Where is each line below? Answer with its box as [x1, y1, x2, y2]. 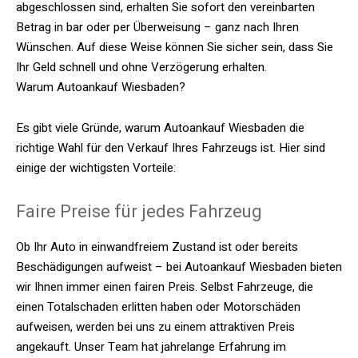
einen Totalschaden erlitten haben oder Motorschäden [16, 298, 300, 316]
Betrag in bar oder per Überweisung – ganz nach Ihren [16, 18, 299, 36]
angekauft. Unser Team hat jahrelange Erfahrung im [16, 338, 286, 356]
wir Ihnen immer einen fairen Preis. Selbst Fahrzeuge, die [16, 278, 313, 296]
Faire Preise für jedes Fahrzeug [16, 201, 262, 221]
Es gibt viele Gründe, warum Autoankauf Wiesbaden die [16, 119, 304, 137]
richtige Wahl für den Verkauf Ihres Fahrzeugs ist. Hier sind [16, 139, 325, 157]
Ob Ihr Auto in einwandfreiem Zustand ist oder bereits [16, 238, 298, 256]
